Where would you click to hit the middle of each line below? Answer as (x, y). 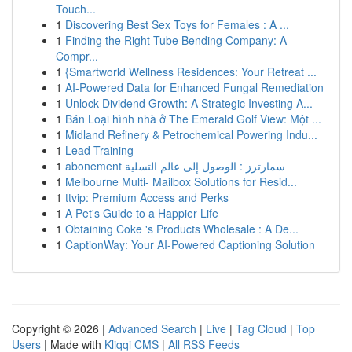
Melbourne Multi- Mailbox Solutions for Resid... (181, 181)
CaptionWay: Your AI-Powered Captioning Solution (190, 244)
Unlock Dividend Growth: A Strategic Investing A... (189, 103)
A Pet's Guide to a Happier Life (142, 213)
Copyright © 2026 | (60, 328)
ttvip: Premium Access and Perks (147, 197)
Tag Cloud (261, 328)
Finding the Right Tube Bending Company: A (176, 40)
